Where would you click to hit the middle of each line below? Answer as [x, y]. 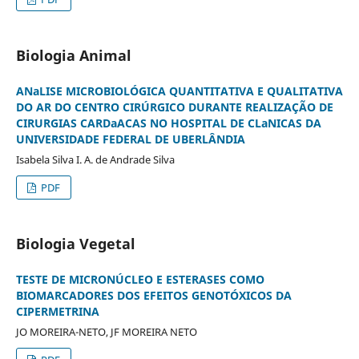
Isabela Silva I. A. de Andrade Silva [95, 160]
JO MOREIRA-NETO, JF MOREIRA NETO [106, 332]
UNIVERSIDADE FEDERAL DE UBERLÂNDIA [130, 139]
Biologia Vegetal [75, 244]
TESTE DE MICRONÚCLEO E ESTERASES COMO [140, 280]
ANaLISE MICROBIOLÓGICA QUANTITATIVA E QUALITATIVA [179, 91]
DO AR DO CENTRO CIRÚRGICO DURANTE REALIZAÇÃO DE [174, 107]
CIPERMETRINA [57, 312]
